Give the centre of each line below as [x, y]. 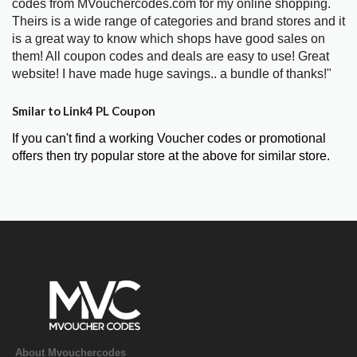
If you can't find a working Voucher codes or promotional [169, 139]
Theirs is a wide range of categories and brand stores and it [178, 22]
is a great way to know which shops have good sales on [169, 39]
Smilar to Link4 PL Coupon [84, 111]
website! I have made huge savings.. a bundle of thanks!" [172, 74]
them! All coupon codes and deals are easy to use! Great [171, 57]
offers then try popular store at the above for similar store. [171, 156]
